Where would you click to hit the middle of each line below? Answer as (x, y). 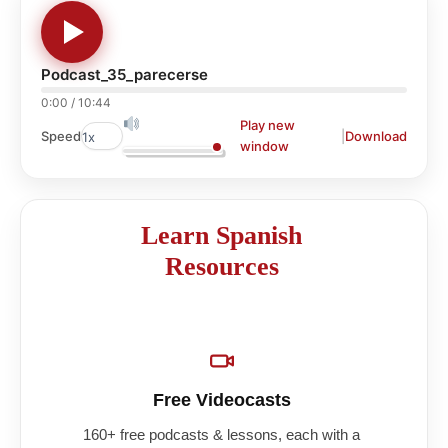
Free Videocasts (221, 400)
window (264, 146)
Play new (267, 125)
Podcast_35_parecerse (124, 75)
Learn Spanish (221, 236)
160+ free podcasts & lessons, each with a (221, 435)
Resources (221, 267)
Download (376, 135)
